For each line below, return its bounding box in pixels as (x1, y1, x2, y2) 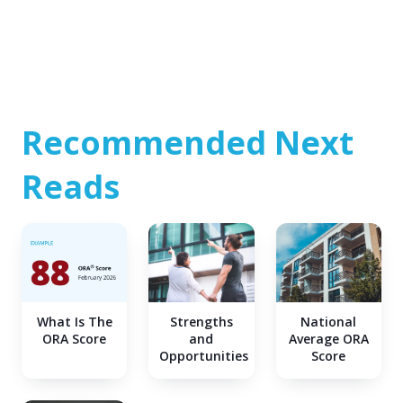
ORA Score (42, 329, 107, 347)
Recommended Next (22, 121, 354, 165)
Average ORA (288, 329, 369, 347)
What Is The (36, 312, 112, 330)
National (300, 312, 357, 330)
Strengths (169, 312, 233, 330)
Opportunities (159, 346, 249, 364)
